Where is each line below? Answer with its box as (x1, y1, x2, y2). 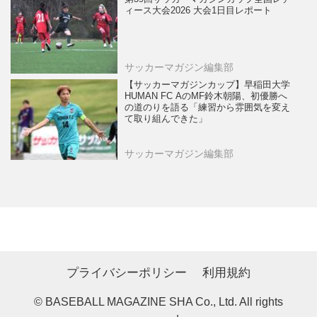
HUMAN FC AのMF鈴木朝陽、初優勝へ (125, 91, 288, 102)
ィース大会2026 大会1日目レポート (125, 5, 272, 16)
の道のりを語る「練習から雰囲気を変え (125, 103, 291, 113)
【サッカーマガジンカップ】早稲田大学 (125, 80, 291, 91)
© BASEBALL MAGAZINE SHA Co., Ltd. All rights (34, 296, 283, 309)
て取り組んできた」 (125, 114, 208, 125)
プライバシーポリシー (66, 265, 187, 279)
